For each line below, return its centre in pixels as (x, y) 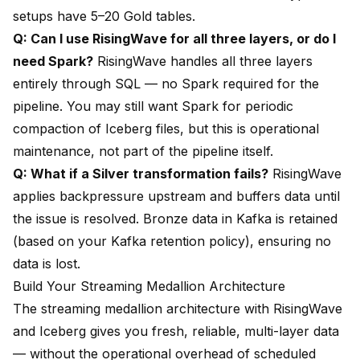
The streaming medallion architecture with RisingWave (178, 309)
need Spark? (53, 61)
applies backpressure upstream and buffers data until (176, 196)
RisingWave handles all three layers (203, 61)
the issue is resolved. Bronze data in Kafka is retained (175, 219)
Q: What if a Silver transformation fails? (141, 174)
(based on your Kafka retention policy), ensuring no (172, 241)
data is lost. (47, 264)
